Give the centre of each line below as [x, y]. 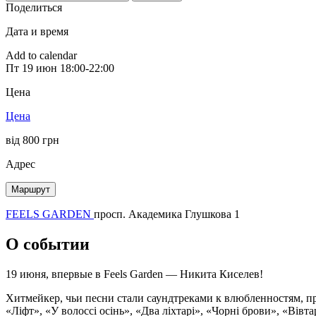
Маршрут [31, 189]
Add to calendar [41, 55]
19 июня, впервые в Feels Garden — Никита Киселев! [134, 274]
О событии [48, 244]
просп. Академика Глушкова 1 [167, 214]
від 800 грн [32, 140]
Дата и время [37, 31]
